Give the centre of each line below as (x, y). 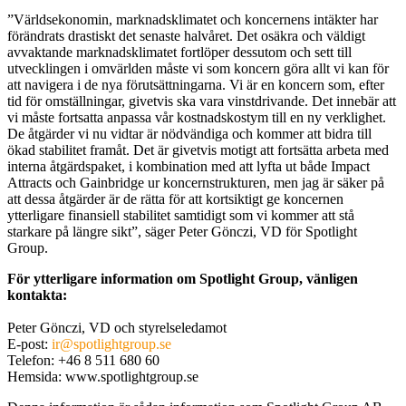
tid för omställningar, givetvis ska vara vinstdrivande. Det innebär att (202, 101)
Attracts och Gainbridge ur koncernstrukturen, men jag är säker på (196, 183)
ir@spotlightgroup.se (111, 344)
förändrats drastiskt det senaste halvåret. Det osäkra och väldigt (186, 36)
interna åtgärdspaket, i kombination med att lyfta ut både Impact (188, 167)
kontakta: (37, 295)
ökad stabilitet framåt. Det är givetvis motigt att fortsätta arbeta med (198, 150)
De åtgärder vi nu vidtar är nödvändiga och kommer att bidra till (189, 134)
